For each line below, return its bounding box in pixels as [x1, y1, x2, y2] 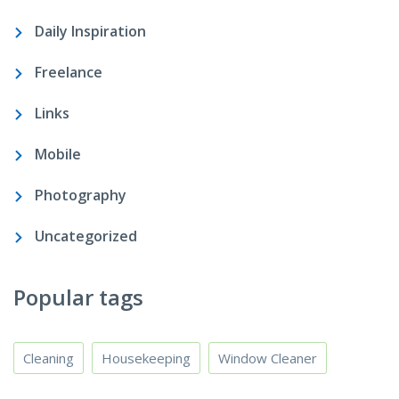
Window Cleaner [218, 348, 317, 367]
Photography [35, 184, 126, 205]
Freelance [35, 61, 102, 82]
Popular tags [13, 281, 143, 312]
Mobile [35, 143, 81, 164]
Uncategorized [35, 225, 137, 246]
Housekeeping [102, 348, 191, 367]
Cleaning [23, 348, 74, 367]
